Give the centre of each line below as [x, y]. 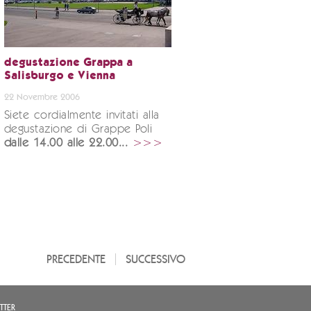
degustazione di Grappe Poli [78, 129]
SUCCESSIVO [155, 259]
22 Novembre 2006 [42, 98]
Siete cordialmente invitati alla [82, 116]
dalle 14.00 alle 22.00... [66, 143]
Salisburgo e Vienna [59, 76]
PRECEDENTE [76, 259]
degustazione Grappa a [68, 63]
